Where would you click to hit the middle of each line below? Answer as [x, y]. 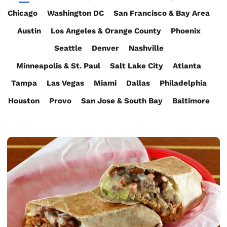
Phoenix [185, 31]
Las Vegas [65, 83]
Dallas [138, 83]
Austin [29, 31]
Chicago [23, 13]
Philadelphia [183, 83]
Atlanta [187, 66]
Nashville [146, 48]
